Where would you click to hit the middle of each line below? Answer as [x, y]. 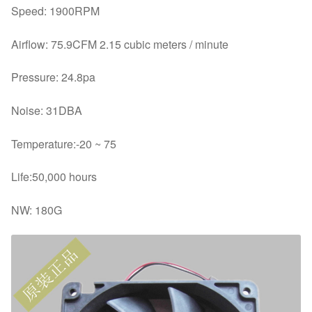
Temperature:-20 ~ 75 [64, 143]
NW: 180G [37, 210]
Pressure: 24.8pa [53, 77]
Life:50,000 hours [54, 177]
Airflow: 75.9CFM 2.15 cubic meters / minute [120, 44]
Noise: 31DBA [47, 110]
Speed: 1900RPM [55, 11]
